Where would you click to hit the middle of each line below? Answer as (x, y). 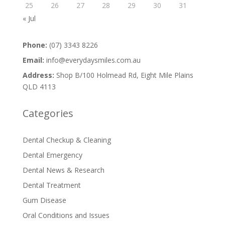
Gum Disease (44, 200)
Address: (38, 75)
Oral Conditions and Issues (66, 215)
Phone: (35, 45)
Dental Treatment (51, 185)
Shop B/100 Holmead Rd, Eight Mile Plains (124, 75)
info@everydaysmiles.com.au (92, 60)
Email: (33, 60)
